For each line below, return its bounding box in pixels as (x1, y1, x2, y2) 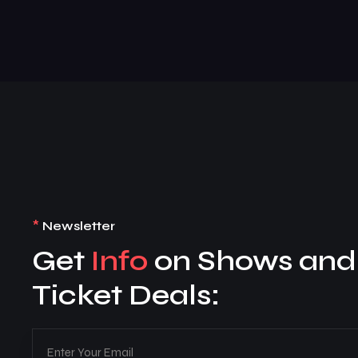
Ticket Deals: (32, 277, 220, 312)
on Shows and (148, 243, 356, 278)
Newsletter (42, 217, 115, 233)
